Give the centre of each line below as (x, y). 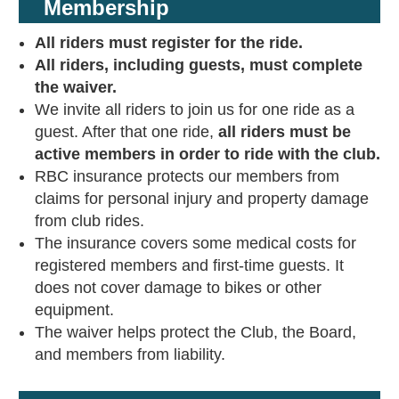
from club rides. (89, 221)
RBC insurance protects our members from (187, 177)
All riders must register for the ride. (168, 43)
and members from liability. (130, 355)
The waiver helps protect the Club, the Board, (195, 333)
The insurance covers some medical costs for (195, 244)
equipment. (74, 310)
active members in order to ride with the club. (207, 155)
